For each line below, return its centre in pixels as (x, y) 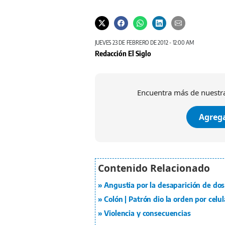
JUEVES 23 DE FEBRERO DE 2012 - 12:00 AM (144, 43)
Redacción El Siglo (123, 53)
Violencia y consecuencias (147, 213)
